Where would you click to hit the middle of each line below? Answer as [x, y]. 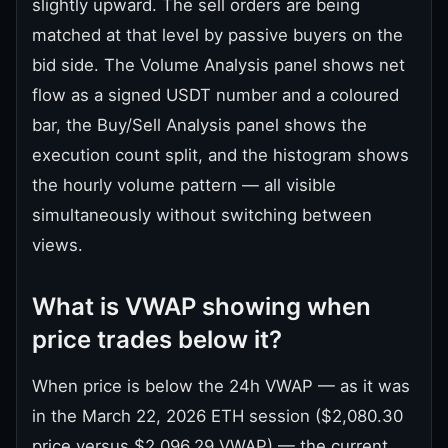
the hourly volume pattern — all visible [184, 184]
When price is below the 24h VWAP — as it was [221, 385]
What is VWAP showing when [201, 306]
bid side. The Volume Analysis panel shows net [218, 64]
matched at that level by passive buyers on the [217, 34]
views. [57, 244]
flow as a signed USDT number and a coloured [215, 94]
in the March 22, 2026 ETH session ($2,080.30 [217, 415]
